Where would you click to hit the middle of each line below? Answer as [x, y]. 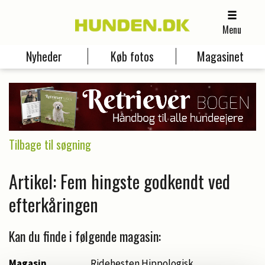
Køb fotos [132, 56]
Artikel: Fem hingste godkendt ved [119, 181]
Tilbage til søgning [50, 144]
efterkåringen [54, 204]
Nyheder [44, 56]
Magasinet [221, 56]
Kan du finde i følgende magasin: [85, 236]
